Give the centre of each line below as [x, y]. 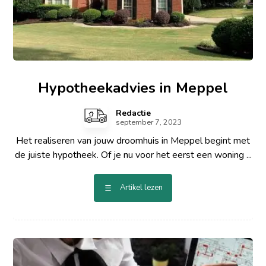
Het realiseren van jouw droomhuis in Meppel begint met [133, 141]
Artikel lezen [141, 188]
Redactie [133, 113]
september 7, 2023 [149, 122]
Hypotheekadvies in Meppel [133, 88]
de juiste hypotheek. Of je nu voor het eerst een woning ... [133, 155]
